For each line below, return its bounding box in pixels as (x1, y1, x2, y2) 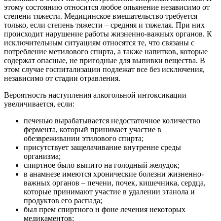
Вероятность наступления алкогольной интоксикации (4, 91, 186, 100)
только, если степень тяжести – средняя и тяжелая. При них (4, 21, 205, 30)
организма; (24, 152, 61, 161)
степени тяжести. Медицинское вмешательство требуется (4, 12, 197, 21)
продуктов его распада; (24, 196, 102, 205)
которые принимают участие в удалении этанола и (24, 187, 195, 196)
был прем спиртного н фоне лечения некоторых (24, 205, 185, 214)
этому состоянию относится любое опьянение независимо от (4, 3, 210, 12)
